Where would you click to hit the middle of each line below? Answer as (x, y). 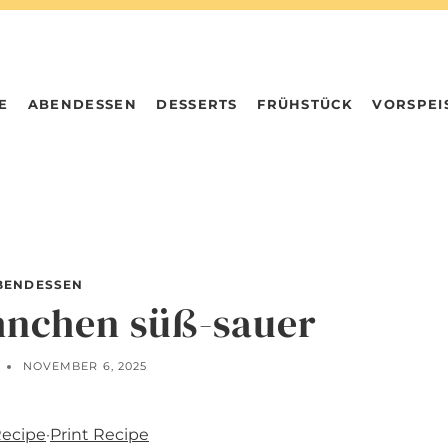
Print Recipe (99, 435)
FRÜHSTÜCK (305, 103)
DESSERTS (197, 103)
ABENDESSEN (82, 103)
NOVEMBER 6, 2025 (85, 366)
